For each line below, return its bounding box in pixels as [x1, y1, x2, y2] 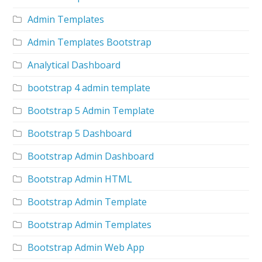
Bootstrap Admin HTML [27, 172, 133, 185]
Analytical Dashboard [27, 58, 121, 71]
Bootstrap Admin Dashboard [27, 149, 154, 163]
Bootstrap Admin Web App [27, 240, 145, 254]
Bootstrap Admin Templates [27, 218, 152, 231]
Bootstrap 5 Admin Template [27, 104, 155, 117]
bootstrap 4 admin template [27, 81, 151, 94]
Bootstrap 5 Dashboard [27, 126, 132, 140]
